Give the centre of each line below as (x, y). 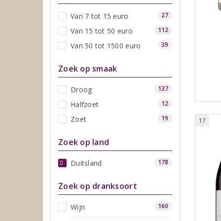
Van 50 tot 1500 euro (106, 45)
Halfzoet (85, 104)
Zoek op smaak (88, 68)
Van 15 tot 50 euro (102, 31)
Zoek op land (84, 142)
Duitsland (86, 163)
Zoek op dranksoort (98, 186)
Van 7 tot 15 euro (100, 16)
